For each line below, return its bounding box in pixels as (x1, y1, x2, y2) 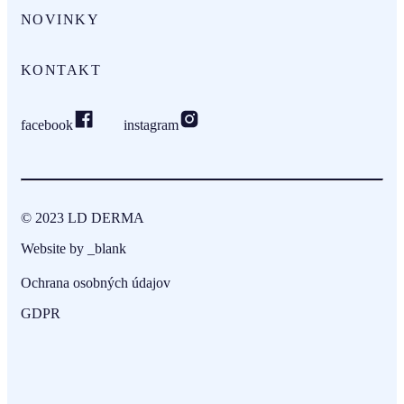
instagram (124, 116, 179, 133)
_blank (87, 240, 126, 256)
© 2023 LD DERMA (21, 209, 144, 225)
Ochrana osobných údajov (21, 274, 170, 290)
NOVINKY (21, 11, 100, 27)
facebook (21, 116, 73, 133)
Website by (21, 240, 87, 256)
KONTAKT (21, 61, 102, 78)
